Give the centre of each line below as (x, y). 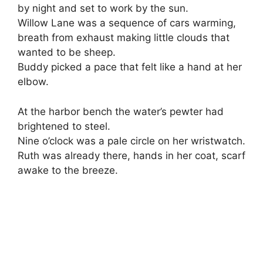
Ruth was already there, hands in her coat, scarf (131, 155)
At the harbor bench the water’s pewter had (121, 111)
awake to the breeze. (68, 170)
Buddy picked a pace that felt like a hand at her (130, 67)
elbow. (33, 82)
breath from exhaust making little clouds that (124, 38)
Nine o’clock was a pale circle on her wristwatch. (131, 141)
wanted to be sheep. (67, 53)
